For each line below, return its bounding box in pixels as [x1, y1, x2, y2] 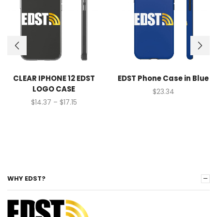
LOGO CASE [32, 83, 75, 94]
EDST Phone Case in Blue [118, 73, 209, 83]
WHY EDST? [7, 174, 46, 184]
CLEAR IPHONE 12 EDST [13, 73, 95, 83]
